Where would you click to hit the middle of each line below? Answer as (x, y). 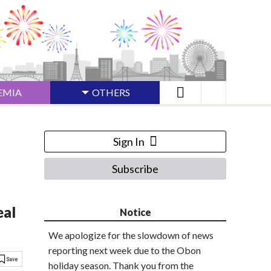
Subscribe (135, 169)
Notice (135, 212)
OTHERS (111, 93)
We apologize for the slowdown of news (131, 235)
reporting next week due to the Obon (125, 250)
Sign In (129, 142)
